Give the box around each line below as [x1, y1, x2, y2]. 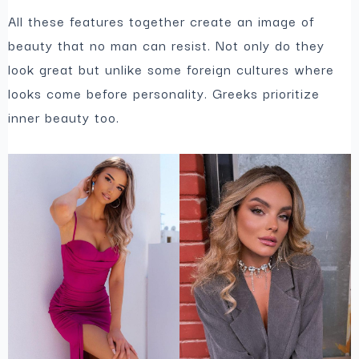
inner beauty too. [8, 106, 120, 127]
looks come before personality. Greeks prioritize [8, 82, 321, 103]
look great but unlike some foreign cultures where [8, 58, 335, 79]
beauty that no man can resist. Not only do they [8, 34, 325, 55]
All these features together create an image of [8, 10, 315, 31]
